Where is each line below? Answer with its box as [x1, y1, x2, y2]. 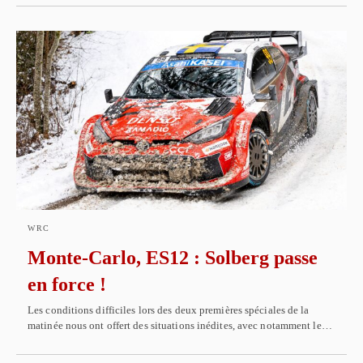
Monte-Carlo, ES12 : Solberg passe [28, 247, 318, 269]
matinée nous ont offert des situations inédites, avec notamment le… [28, 319, 332, 332]
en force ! [28, 274, 106, 296]
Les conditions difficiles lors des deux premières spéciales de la [28, 304, 310, 317]
